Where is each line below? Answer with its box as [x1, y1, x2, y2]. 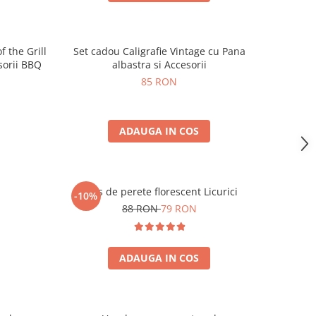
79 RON [160, 202, 197, 215]
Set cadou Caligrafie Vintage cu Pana [73, 44, 245, 58]
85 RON [141, 75, 178, 88]
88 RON [121, 202, 161, 215]
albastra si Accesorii [111, 58, 207, 71]
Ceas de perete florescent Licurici [80, 185, 238, 198]
